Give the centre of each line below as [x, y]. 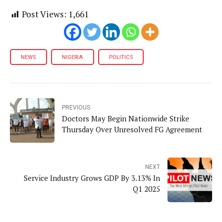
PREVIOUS [76, 108]
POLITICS [121, 57]
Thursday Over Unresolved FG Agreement [132, 130]
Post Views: [44, 14]
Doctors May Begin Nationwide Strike [126, 119]
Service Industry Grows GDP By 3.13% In [92, 178]
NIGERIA [73, 57]
